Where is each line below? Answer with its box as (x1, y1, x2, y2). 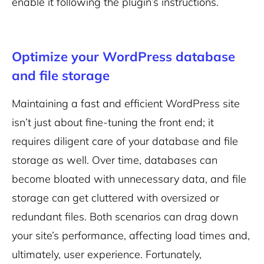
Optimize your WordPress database (12, 48, 235, 65)
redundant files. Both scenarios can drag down (12, 210, 238, 224)
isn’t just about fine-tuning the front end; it (12, 115, 214, 130)
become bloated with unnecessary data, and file (12, 172, 246, 186)
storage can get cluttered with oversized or (12, 191, 219, 205)
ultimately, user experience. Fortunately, (12, 247, 202, 262)
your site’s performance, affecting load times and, (12, 229, 250, 243)
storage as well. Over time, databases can (12, 153, 217, 167)
